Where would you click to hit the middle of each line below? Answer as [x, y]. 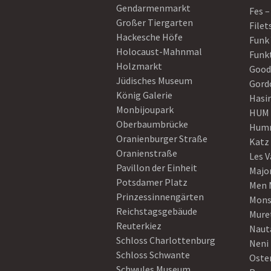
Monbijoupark [145, 109]
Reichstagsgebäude [157, 211]
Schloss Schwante [153, 255]
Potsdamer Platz [152, 182]
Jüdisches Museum [154, 80]
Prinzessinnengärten [160, 197]
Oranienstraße [147, 153]
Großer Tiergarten [155, 22]
